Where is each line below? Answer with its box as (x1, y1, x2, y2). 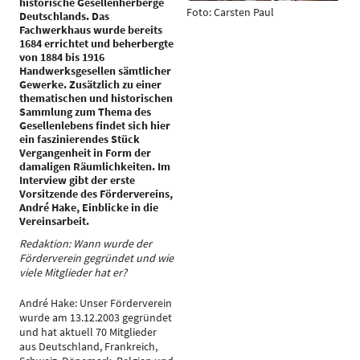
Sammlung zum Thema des (19, 104, 151, 119)
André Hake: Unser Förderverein (19, 296, 172, 310)
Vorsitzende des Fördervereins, (19, 186, 173, 201)
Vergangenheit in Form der (19, 145, 151, 160)
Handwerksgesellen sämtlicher (19, 63, 171, 78)
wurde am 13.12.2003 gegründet (19, 310, 172, 325)
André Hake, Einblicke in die (19, 200, 158, 215)
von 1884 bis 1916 (19, 50, 104, 64)
